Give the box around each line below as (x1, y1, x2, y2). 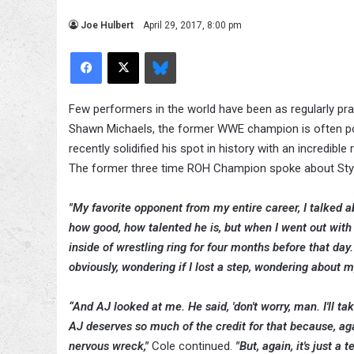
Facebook (101, 45, 148, 57)
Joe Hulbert (81, 20, 134, 31)
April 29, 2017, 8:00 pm (143, 20, 242, 31)
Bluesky (175, 45, 211, 57)
